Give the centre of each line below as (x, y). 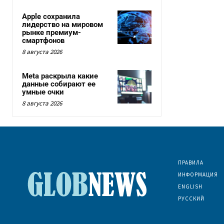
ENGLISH (190, 186)
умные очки (43, 92)
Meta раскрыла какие (60, 76)
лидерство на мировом (62, 24)
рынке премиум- (51, 32)
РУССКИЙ (191, 198)
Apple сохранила (51, 16)
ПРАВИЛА (190, 162)
